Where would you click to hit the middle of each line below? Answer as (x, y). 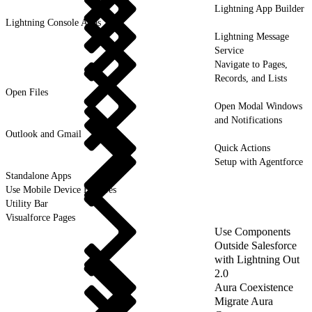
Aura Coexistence (254, 287)
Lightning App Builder (259, 8)
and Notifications (248, 120)
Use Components (252, 231)
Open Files (27, 92)
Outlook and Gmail (44, 134)
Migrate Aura (244, 301)
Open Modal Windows (258, 106)
